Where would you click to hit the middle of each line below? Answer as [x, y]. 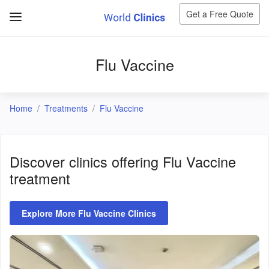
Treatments [66, 108]
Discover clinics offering [86, 162]
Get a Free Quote [220, 14]
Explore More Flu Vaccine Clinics [89, 213]
